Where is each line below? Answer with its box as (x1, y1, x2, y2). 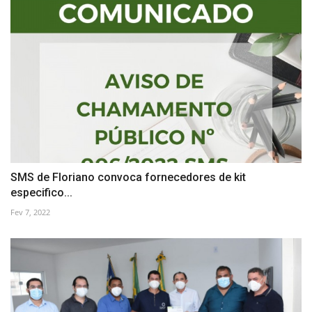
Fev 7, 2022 (10, 206, 50, 217)
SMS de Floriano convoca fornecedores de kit (10, 170, 246, 184)
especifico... (10, 185, 72, 199)
